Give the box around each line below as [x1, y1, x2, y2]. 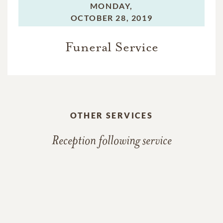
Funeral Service [65, 39, 158, 56]
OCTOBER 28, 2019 [70, 13, 153, 23]
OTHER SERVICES [70, 111, 153, 120]
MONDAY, [90, 1, 133, 11]
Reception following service [51, 135, 172, 149]
